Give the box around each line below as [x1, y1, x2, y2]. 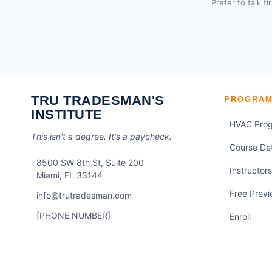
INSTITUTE [31, 107, 103, 122]
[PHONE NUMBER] [36, 210, 110, 220]
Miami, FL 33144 [36, 170, 103, 180]
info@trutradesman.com [36, 190, 132, 200]
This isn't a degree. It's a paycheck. [31, 131, 172, 141]
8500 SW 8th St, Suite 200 [36, 157, 144, 168]
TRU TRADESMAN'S [31, 93, 165, 108]
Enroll [229, 211, 251, 222]
